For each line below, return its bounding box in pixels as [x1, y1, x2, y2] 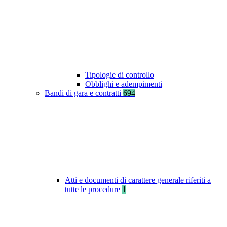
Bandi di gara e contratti [45, 89, 123, 98]
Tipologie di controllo [85, 70, 154, 80]
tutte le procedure [65, 185, 122, 194]
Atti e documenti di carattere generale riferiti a [65, 176, 211, 185]
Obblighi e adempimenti [85, 80, 162, 89]
